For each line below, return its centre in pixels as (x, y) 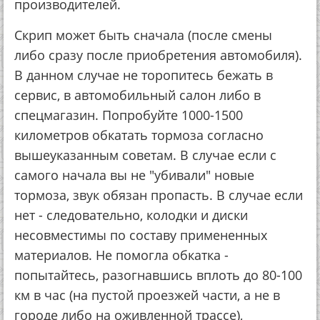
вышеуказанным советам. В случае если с (145, 155)
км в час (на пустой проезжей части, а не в (147, 295)
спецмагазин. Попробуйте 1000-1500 (129, 115)
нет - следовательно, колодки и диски (131, 215)
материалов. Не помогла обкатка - (121, 255)
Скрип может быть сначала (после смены (143, 35)
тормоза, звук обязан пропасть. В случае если (159, 195)
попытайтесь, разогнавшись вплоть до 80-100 (158, 275)
